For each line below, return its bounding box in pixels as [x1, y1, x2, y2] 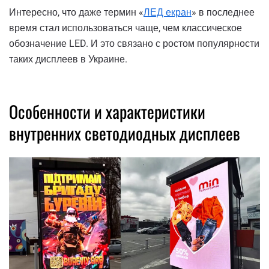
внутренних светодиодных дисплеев [9, 121, 240, 146]
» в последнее [192, 7, 255, 19]
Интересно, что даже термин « [9, 7, 144, 19]
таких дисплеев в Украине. [9, 53, 127, 65]
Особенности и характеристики [9, 99, 205, 124]
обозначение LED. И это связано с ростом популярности [9, 38, 259, 50]
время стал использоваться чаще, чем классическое [9, 22, 242, 34]
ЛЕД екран [144, 7, 192, 19]
